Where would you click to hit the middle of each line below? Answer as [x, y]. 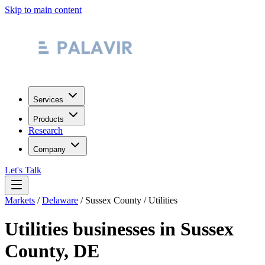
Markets [20, 200]
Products [49, 119]
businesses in [124, 229]
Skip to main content [43, 10]
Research [46, 130]
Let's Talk [23, 170]
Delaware [60, 200]
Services [48, 100]
